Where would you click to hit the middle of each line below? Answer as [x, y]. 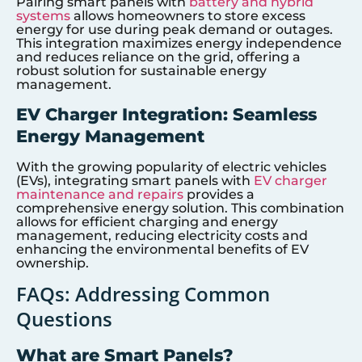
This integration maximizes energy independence [179, 44]
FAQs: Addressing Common [143, 294]
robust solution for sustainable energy [141, 71]
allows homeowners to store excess [188, 16]
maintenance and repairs [100, 194]
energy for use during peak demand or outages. [175, 30]
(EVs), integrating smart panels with [135, 180]
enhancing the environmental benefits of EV [162, 249]
